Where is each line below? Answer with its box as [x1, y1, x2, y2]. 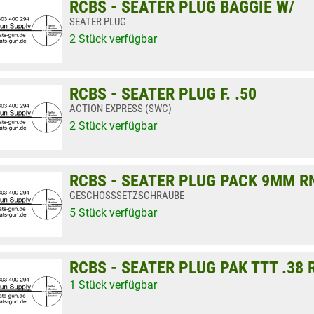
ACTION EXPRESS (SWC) [69, 102, 172, 115]
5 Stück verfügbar [69, 206, 157, 219]
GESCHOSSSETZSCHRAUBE [69, 189, 184, 202]
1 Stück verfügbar [69, 278, 157, 292]
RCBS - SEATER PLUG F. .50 [69, 84, 257, 104]
